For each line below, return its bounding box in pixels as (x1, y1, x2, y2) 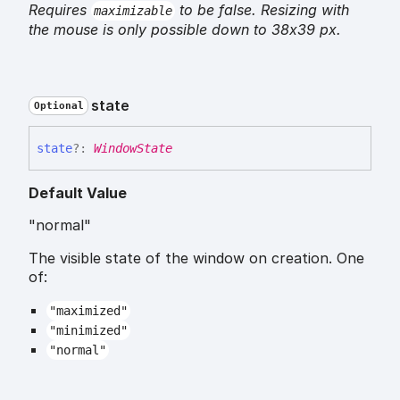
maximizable (93, 3, 172, 18)
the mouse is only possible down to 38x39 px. (29, 20, 341, 38)
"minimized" (48, 322, 128, 337)
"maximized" (48, 303, 128, 318)
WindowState (94, 140, 172, 155)
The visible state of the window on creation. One (29, 248, 364, 267)
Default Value (29, 183, 127, 202)
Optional (33, 99, 84, 112)
